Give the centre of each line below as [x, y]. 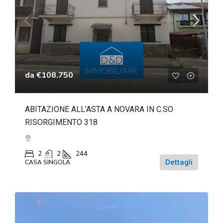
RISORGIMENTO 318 [61, 122]
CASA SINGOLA [48, 162]
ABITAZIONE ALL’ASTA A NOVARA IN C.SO [99, 109]
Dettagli [179, 162]
